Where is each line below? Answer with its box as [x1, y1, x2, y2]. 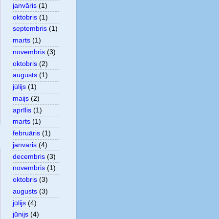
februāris [13, 130, 40, 137]
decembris [13, 153, 45, 160]
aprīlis [13, 106, 31, 114]
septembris [13, 25, 47, 33]
